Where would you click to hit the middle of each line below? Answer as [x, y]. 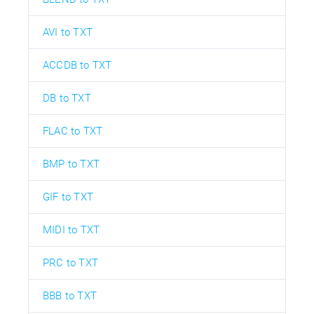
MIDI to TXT [71, 230]
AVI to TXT [68, 32]
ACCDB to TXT [77, 65]
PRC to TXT [70, 262]
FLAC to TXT [73, 131]
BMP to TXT [71, 164]
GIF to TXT [68, 197]
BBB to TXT [70, 295]
